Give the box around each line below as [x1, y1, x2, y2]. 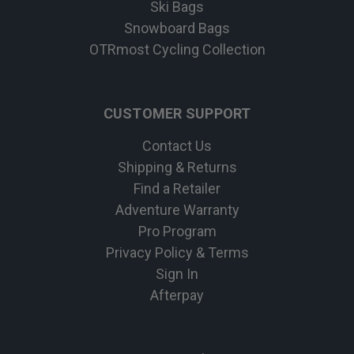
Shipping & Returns [117, 158, 237, 175]
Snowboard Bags [124, 19, 230, 36]
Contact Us [142, 137, 212, 154]
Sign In [156, 265, 198, 282]
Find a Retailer [134, 179, 220, 197]
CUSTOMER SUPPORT [103, 104, 251, 122]
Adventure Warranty [115, 201, 239, 218]
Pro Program [137, 222, 217, 239]
